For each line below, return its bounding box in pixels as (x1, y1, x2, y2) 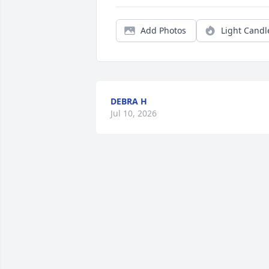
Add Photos (141, 25, 186, 36)
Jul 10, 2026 (110, 107, 157, 119)
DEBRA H (110, 95, 147, 107)
